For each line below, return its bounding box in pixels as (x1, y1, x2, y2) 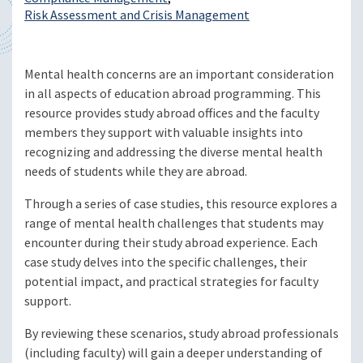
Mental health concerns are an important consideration (24, 66, 334, 83)
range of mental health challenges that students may (24, 215, 323, 233)
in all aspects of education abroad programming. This (24, 85, 321, 103)
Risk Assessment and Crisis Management (24, 6, 250, 24)
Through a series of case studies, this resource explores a (24, 195, 337, 213)
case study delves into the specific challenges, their (24, 254, 307, 271)
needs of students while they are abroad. (24, 163, 247, 181)
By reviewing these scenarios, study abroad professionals (24, 325, 339, 343)
